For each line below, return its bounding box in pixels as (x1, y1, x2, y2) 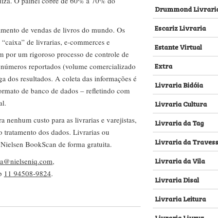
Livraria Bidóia (155, 79, 203, 90)
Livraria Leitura (155, 193, 206, 203)
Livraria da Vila (155, 155, 205, 165)
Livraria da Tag (155, 117, 204, 127)
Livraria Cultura (155, 98, 207, 109)
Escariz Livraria (155, 22, 206, 33)
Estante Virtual (155, 41, 202, 52)
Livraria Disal (155, 174, 199, 184)
